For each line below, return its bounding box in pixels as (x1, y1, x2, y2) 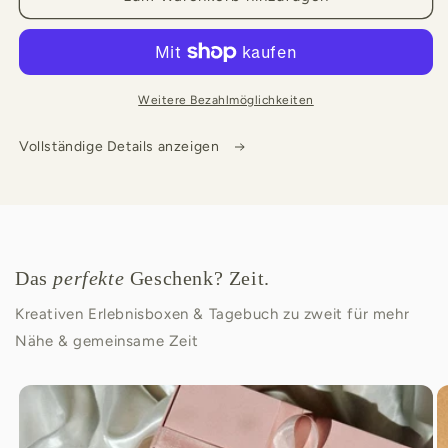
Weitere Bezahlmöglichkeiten (138, 93, 314, 108)
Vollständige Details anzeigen (19, 138, 223, 156)
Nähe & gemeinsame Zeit (15, 332, 199, 351)
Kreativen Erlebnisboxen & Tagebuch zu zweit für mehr (15, 305, 410, 324)
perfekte (53, 267, 125, 290)
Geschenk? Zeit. (124, 267, 270, 290)
